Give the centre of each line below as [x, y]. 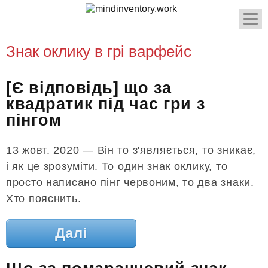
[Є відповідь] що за [89, 88]
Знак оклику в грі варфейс [99, 51]
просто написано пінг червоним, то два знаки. [130, 182]
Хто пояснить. [44, 198]
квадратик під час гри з [106, 104]
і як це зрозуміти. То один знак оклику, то [117, 166]
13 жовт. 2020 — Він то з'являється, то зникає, [131, 150]
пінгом [34, 121]
